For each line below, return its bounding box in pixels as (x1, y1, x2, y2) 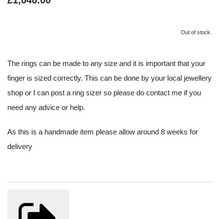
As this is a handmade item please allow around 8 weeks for (7, 127, 198, 136)
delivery (7, 142, 32, 151)
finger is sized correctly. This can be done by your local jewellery (7, 73, 212, 82)
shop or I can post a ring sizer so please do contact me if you (7, 88, 201, 97)
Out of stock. (181, 29, 212, 36)
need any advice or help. (7, 103, 85, 111)
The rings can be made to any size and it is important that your (7, 59, 205, 67)
